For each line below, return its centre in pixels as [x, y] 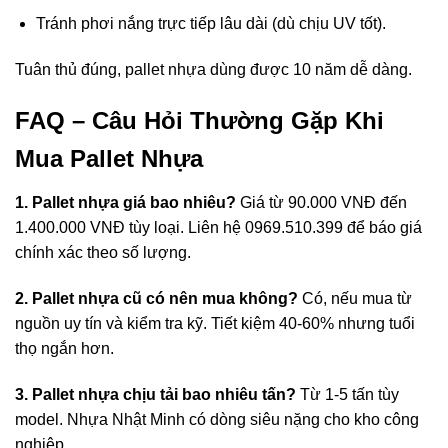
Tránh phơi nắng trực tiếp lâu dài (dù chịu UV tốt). [210, 23]
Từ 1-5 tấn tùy [347, 394]
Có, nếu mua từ [355, 299]
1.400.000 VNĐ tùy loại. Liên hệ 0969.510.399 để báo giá [218, 228]
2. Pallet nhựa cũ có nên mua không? [156, 299]
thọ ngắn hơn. [64, 349]
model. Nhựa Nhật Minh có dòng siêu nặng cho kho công [217, 419]
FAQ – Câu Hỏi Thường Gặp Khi [199, 121]
